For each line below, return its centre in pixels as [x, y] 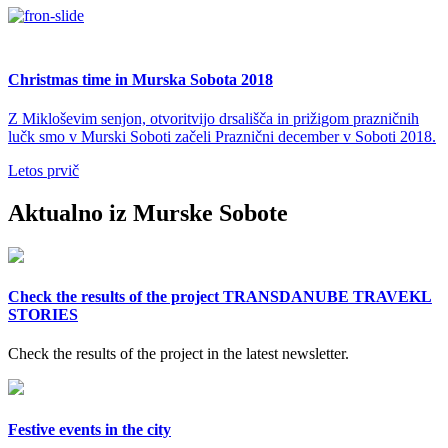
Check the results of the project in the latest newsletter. [178, 354]
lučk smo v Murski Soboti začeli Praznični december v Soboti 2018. [222, 137]
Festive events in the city [89, 429]
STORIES [43, 315]
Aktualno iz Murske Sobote [148, 213]
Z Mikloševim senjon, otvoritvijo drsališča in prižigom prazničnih [213, 119]
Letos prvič [43, 171]
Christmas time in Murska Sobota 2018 [140, 79]
